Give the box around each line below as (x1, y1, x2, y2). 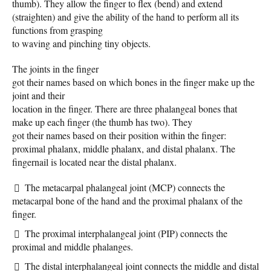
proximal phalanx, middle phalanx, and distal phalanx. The (12, 142, 235, 155)
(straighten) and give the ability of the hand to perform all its (12, 10, 239, 23)
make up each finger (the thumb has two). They (12, 115, 192, 128)
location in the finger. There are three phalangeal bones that (12, 102, 237, 115)
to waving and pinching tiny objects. (12, 36, 151, 50)
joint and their (12, 88, 65, 102)
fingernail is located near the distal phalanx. (12, 155, 177, 168)
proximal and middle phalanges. (12, 240, 133, 253)
